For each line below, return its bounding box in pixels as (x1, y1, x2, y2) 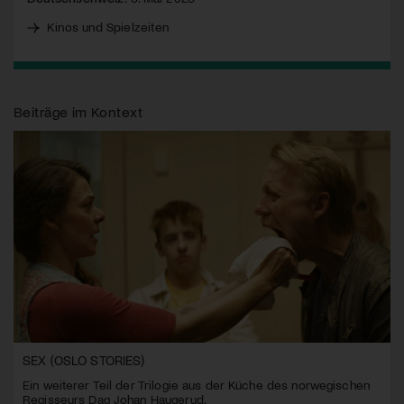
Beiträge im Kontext (14, 102, 142, 120)
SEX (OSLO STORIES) (23, 351, 145, 368)
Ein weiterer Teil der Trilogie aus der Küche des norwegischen (23, 376, 370, 392)
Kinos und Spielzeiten (47, 18, 169, 34)
